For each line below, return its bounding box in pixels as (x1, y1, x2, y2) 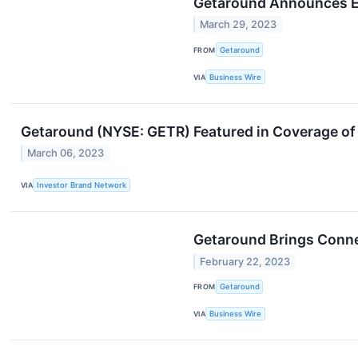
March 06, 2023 (27, 147, 105, 160)
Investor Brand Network (37, 180, 127, 189)
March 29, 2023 (200, 18, 277, 31)
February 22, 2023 (200, 255, 291, 268)
